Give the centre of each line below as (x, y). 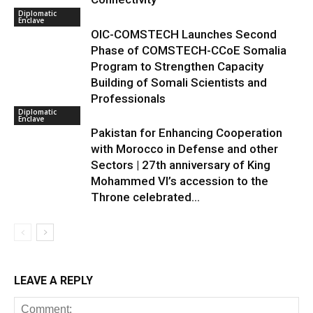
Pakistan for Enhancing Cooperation (187, 133)
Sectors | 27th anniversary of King (181, 165)
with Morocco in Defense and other (184, 149)
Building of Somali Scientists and (179, 82)
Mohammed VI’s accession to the (180, 181)
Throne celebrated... (145, 197)
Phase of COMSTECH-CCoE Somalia (189, 50)
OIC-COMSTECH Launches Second (184, 34)
